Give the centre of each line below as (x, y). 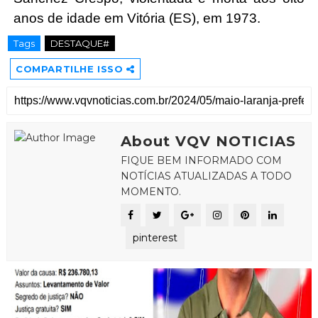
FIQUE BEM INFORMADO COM (201, 160)
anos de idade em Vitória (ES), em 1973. (137, 18)
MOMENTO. (150, 192)
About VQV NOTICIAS (208, 141)
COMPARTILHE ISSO (71, 69)
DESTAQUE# (79, 43)
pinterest (155, 238)
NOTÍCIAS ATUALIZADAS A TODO (206, 176)
